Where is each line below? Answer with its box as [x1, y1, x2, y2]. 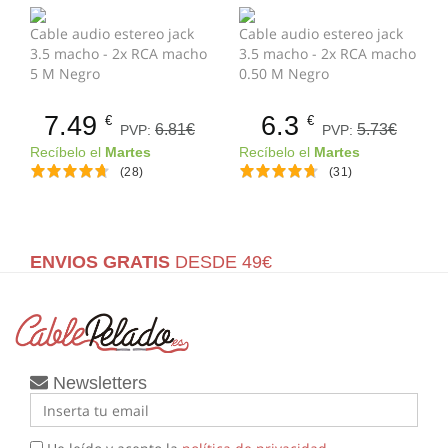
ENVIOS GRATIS [30, 252, 170, 273]
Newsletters [48, 373, 147, 394]
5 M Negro [30, 64, 100, 84]
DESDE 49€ [170, 252, 272, 273]
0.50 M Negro [239, 64, 329, 84]
